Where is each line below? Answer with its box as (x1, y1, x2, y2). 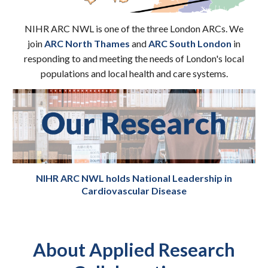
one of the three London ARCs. (102, 22, 229, 34)
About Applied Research (33, 239, 235, 261)
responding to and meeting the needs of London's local (24, 52, 244, 64)
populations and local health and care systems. (40, 67, 228, 79)
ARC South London (148, 37, 232, 49)
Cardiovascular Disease (81, 185, 187, 197)
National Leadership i (132, 172, 227, 184)
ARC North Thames (44, 37, 130, 49)
